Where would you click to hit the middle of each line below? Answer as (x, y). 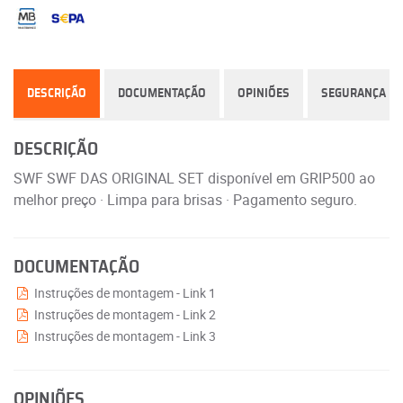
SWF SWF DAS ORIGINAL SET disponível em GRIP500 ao (194, 179)
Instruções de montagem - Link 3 (123, 336)
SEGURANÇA (354, 94)
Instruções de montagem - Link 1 (123, 293)
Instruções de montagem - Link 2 (123, 315)
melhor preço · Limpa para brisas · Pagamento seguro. (185, 200)
